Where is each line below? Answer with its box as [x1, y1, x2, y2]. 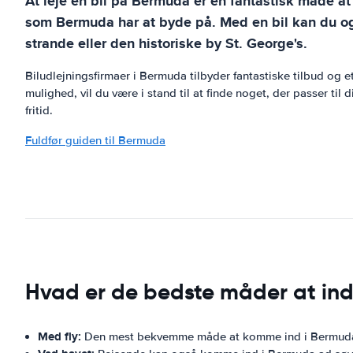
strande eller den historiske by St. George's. [25, 33, 307, 54]
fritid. [25, 103, 53, 117]
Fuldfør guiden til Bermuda [25, 133, 165, 147]
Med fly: [38, 328, 81, 345]
